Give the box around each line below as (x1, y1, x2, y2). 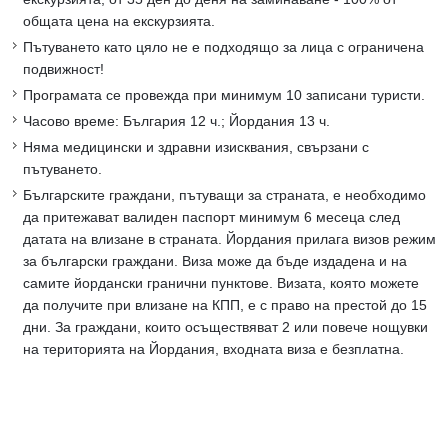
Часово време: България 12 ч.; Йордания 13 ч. (23, 113, 330, 130)
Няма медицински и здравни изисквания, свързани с (23, 139, 369, 156)
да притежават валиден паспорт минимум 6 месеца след (23, 209, 400, 226)
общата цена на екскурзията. (23, 13, 215, 30)
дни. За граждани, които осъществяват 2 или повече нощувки (23, 319, 428, 336)
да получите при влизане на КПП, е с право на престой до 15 (23, 297, 427, 314)
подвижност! (23, 61, 104, 78)
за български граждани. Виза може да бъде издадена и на (23, 253, 407, 270)
